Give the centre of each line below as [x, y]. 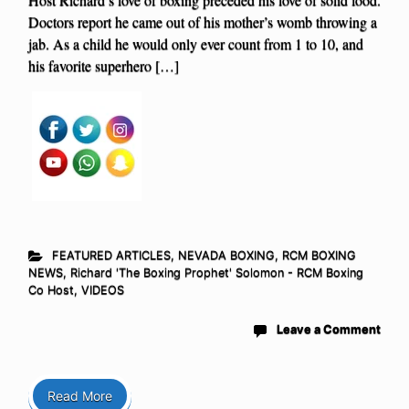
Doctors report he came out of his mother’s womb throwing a [203, 22]
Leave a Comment [329, 330]
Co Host [51, 290]
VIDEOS [103, 290]
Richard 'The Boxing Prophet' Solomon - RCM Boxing [217, 273]
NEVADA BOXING [226, 256]
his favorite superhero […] [104, 66]
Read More [80, 396]
